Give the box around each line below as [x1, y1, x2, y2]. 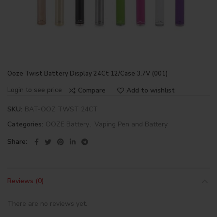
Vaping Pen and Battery [94, 120, 168, 129]
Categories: [7, 120, 45, 129]
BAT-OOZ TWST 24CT [25, 105, 98, 114]
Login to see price [7, 85, 62, 94]
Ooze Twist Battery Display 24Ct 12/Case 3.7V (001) [7, 69, 168, 78]
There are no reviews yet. [7, 199, 87, 208]
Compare [78, 85, 106, 95]
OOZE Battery [46, 120, 89, 129]
